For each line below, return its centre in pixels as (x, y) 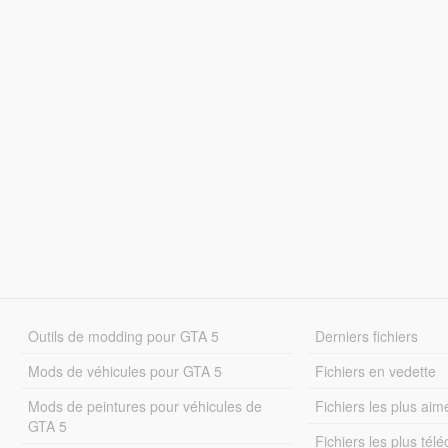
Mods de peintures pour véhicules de (144, 405)
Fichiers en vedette (376, 370)
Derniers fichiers (367, 335)
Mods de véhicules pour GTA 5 (124, 370)
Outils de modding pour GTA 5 (123, 335)
